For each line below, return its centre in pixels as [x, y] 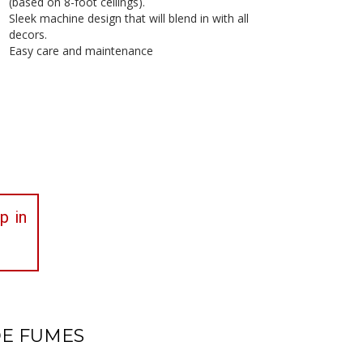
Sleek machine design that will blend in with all [128, 18]
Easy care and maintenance [81, 51]
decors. [28, 34]
